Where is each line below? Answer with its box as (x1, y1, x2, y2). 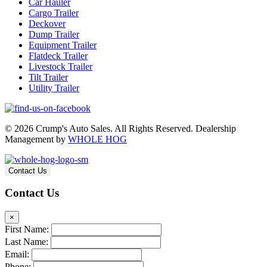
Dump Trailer (29, 29, 79, 39)
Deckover (29, 18, 66, 29)
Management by (5, 133, 68, 144)
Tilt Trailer (29, 72, 68, 82)
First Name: (5, 224, 49, 235)
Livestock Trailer (29, 61, 92, 72)
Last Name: (5, 237, 48, 247)
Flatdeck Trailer (29, 50, 88, 61)
